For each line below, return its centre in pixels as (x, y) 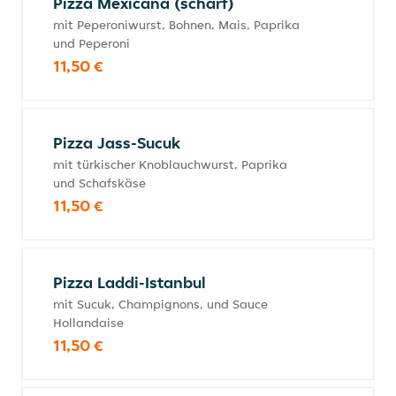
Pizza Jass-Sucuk (117, 143)
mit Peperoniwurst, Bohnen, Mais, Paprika (176, 25)
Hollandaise (88, 323)
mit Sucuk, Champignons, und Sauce (160, 304)
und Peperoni (91, 43)
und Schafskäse (99, 183)
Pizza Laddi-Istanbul (129, 282)
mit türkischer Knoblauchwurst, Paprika (170, 164)
